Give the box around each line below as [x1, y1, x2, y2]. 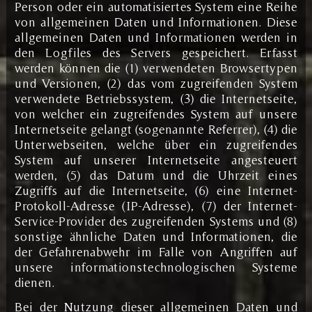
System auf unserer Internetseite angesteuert [14, 152, 298, 167]
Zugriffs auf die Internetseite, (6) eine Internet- [14, 182, 298, 198]
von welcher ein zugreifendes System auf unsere [14, 106, 298, 121]
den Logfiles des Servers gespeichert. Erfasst [14, 45, 298, 60]
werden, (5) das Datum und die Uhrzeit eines [14, 167, 298, 182]
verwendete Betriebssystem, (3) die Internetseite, [14, 91, 298, 106]
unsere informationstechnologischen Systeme [14, 259, 298, 274]
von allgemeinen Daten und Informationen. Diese [14, 14, 298, 29]
